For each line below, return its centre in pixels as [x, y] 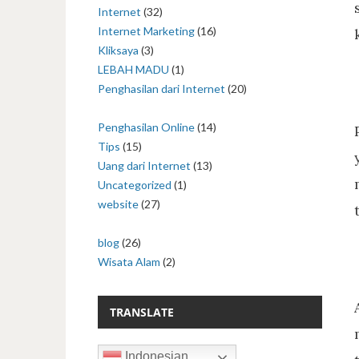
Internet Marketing [146, 31]
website [118, 204]
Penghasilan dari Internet [161, 89]
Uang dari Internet [144, 165]
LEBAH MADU [133, 69]
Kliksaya [118, 50]
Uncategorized [135, 185]
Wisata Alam [129, 262]
